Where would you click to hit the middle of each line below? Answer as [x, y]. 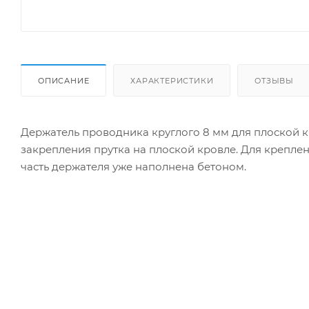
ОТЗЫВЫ [275, 80]
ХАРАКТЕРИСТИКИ [172, 80]
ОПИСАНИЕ [64, 80]
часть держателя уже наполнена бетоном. [133, 166]
